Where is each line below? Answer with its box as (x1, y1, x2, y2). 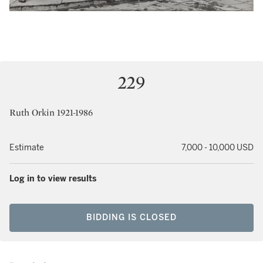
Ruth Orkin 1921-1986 (9, 106, 93, 119)
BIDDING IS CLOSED (86, 213, 177, 222)
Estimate (9, 143, 44, 153)
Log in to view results (9, 174, 96, 184)
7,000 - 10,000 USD (181, 143, 254, 153)
